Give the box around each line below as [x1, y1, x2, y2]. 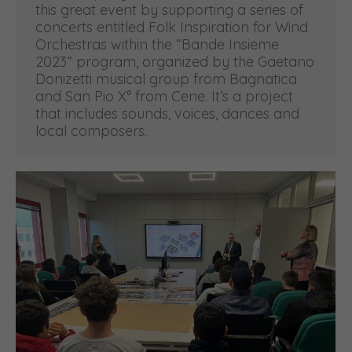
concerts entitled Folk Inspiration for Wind [35, 18, 308, 37]
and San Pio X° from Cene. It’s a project [35, 87, 293, 106]
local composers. [35, 122, 147, 141]
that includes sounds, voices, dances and [35, 104, 299, 123]
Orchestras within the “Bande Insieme [35, 35, 279, 54]
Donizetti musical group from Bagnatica [35, 70, 297, 89]
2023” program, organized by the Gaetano [35, 53, 314, 71]
